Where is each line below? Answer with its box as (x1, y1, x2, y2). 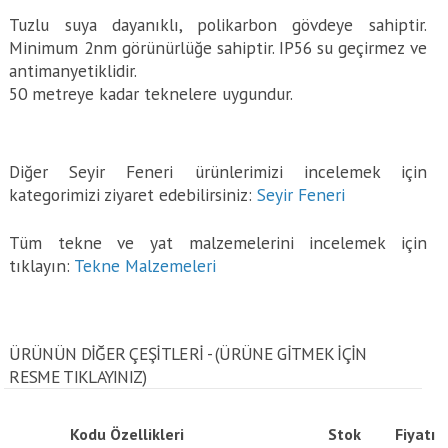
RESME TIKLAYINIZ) (9, 365, 147, 388)
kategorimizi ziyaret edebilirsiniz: (9, 183, 258, 206)
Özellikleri (110, 424, 185, 444)
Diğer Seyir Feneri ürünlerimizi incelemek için (9, 160, 427, 183)
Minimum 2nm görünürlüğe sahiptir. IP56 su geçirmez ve (9, 36, 427, 59)
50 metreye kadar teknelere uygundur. (9, 82, 294, 105)
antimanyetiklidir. (9, 59, 138, 82)
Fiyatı (395, 424, 436, 444)
